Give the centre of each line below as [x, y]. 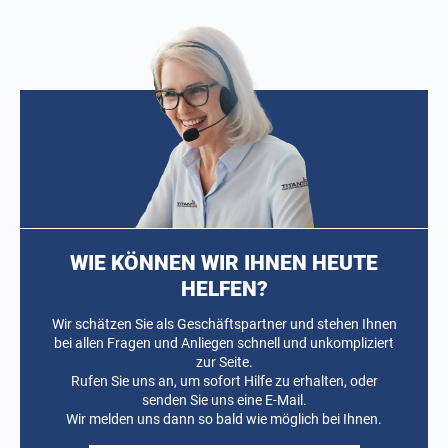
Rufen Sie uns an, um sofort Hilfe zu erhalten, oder [224, 381]
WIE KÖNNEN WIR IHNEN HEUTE [224, 263]
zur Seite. [224, 362]
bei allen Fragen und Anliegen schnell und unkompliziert [224, 343]
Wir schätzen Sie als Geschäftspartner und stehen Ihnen [224, 324]
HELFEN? [224, 289]
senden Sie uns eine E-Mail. [224, 400]
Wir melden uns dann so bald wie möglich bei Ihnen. [224, 419]
